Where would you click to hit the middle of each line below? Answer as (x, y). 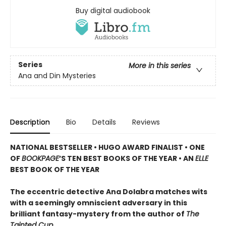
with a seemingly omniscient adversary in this (99, 203)
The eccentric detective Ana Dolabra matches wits (109, 192)
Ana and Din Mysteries (57, 76)
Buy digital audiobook (113, 10)
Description (30, 122)
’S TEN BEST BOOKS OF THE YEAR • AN (127, 159)
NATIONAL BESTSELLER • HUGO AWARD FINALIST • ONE (107, 148)
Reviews (146, 122)
